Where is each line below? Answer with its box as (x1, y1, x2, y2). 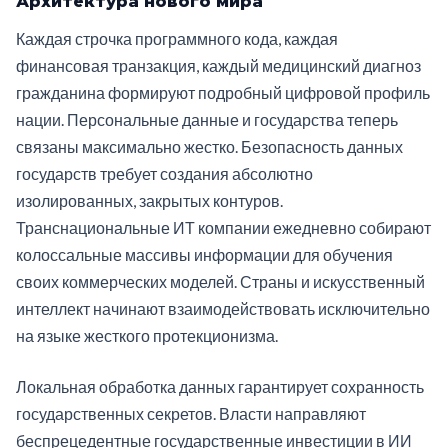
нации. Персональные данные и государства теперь (16, 109, 398, 129)
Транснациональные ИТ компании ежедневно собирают (16, 217, 431, 237)
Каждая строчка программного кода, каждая (16, 28, 338, 48)
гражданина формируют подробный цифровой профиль (16, 82, 430, 102)
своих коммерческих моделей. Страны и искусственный (16, 271, 425, 291)
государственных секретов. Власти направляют (16, 403, 366, 423)
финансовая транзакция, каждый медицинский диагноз (16, 55, 421, 75)
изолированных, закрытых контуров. (16, 190, 283, 210)
